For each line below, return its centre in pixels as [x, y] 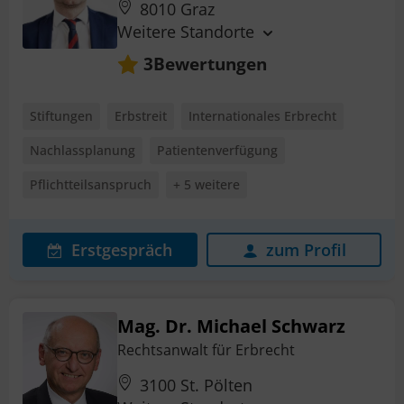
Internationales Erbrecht [262, 115]
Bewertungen [210, 63]
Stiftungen [61, 115]
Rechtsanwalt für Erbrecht [206, 349]
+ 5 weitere [207, 184]
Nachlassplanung [83, 150]
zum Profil [306, 249]
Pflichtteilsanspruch [91, 184]
